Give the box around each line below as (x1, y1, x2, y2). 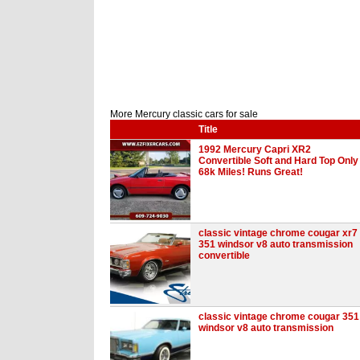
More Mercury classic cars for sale (110, 108, 258, 120)
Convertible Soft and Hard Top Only (198, 154, 358, 166)
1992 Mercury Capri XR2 (198, 143, 311, 155)
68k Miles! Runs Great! (198, 166, 303, 178)
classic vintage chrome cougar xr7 (198, 227, 358, 239)
